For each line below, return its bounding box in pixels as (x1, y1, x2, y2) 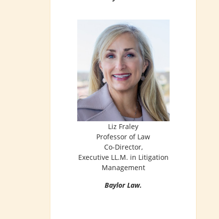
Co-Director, (104, 142, 143, 152)
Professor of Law (96, 132, 150, 142)
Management (101, 163, 145, 173)
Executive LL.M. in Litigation (78, 153, 169, 162)
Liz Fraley (108, 122, 138, 131)
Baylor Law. (105, 180, 142, 190)
